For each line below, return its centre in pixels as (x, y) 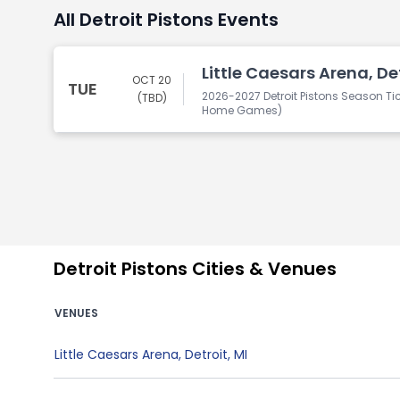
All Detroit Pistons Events (166, 20)
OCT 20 (152, 80)
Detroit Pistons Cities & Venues (195, 269)
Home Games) (242, 110)
